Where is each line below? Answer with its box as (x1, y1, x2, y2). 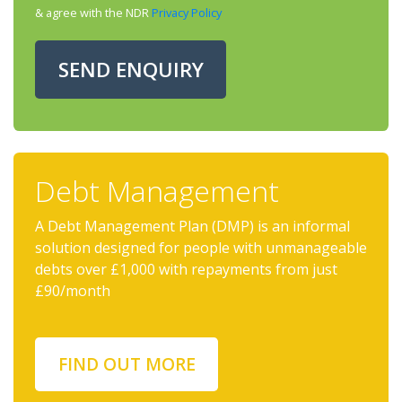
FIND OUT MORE (57, 352, 196, 376)
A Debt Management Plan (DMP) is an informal (35, 216, 350, 236)
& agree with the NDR (35, 4, 152, 21)
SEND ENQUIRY (57, 56, 204, 83)
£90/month (35, 281, 110, 301)
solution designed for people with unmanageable (35, 238, 367, 258)
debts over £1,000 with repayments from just (35, 259, 337, 279)
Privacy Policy (152, 4, 222, 21)
